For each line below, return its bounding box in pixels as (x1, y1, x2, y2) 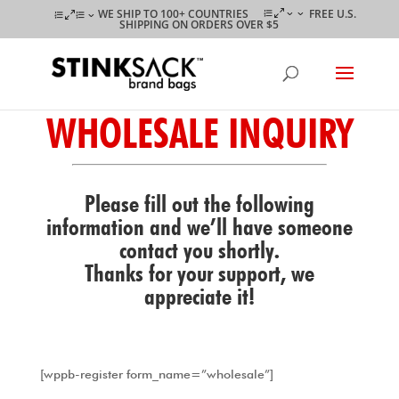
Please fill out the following (84, 190, 314, 217)
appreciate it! (143, 282, 255, 310)
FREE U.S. (308, 6, 356, 21)
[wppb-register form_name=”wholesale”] (39, 367, 273, 381)
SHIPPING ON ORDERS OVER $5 (119, 17, 280, 32)
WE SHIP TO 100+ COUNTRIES (97, 6, 248, 21)
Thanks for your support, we (84, 259, 314, 287)
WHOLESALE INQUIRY (45, 109, 353, 158)
